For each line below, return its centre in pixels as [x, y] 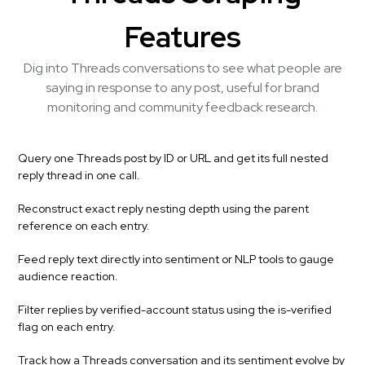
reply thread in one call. [79, 175]
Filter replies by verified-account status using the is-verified [175, 310]
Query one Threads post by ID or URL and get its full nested [173, 158]
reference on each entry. [84, 226]
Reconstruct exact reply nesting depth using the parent [163, 209]
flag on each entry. [67, 327]
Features [182, 37]
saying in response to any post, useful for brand [182, 88]
